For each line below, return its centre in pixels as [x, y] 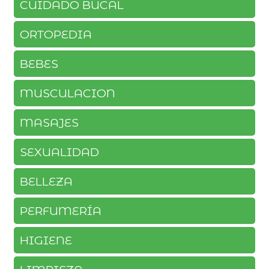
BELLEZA [46, 182]
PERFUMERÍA [60, 211]
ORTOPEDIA [56, 35]
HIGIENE [46, 240]
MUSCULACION [67, 93]
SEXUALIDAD [59, 152]
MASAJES [49, 123]
